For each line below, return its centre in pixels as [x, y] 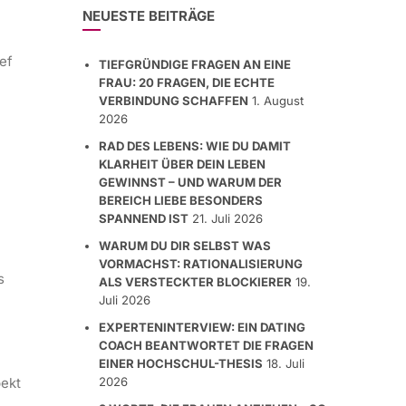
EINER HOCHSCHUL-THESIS [181, 363]
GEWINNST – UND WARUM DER [190, 182]
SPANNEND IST [144, 218]
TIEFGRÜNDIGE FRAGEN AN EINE [195, 64]
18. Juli [285, 363]
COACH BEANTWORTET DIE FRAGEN [206, 345]
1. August [278, 101]
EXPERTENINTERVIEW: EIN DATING [202, 327]
